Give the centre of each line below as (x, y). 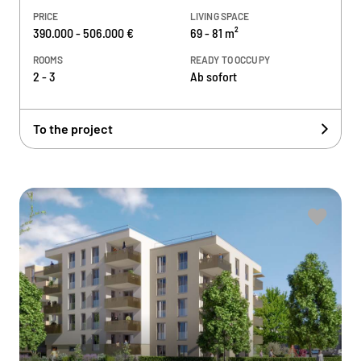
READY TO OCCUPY (230, 60)
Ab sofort (214, 76)
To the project (73, 129)
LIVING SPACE (220, 16)
